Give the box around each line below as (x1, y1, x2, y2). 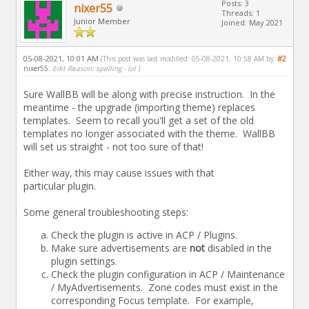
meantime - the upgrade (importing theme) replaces (23, 100, 255, 114)
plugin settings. (50, 254, 117, 268)
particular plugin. (23, 179, 96, 192)
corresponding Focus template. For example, (50, 293, 254, 307)
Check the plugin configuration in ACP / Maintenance (50, 267, 285, 281)
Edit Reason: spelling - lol (52, 63, 136, 73)
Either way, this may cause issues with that (23, 166, 215, 179)
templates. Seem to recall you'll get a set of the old (23, 113, 254, 127)
